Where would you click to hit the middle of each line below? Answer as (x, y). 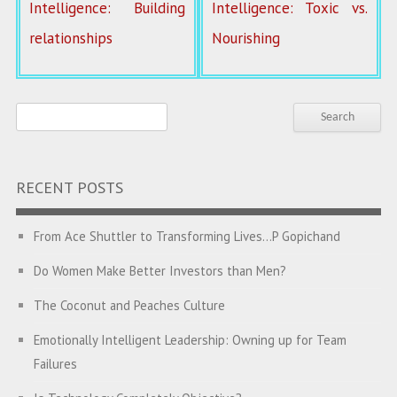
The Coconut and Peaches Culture (129, 305)
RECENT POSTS (69, 187)
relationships (70, 39)
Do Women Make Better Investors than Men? (160, 270)
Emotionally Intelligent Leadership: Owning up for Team (190, 339)
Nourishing (246, 39)
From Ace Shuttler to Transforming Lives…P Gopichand (187, 236)
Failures (55, 363)
